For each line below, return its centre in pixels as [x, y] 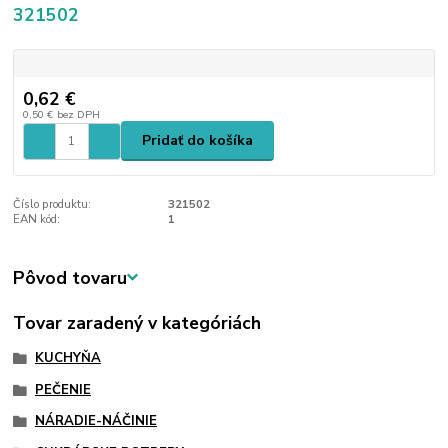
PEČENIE [62, 389]
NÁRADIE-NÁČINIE [95, 421]
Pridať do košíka [197, 141]
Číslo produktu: [52, 205]
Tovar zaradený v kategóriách [137, 322]
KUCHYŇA [67, 357]
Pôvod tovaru [70, 277]
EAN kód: [37, 220]
